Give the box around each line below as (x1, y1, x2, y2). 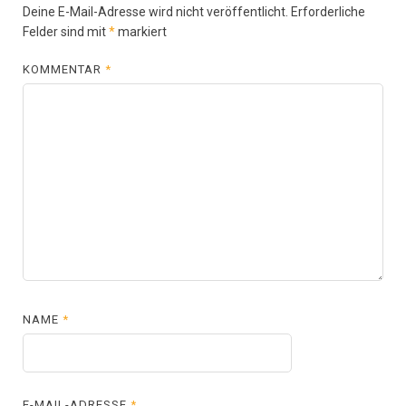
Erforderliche (291, 4, 365, 19)
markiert (115, 24, 167, 39)
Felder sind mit (23, 24, 109, 39)
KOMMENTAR (23, 62, 106, 76)
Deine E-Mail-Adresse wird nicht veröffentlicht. (23, 4, 288, 19)
